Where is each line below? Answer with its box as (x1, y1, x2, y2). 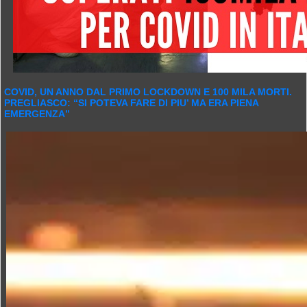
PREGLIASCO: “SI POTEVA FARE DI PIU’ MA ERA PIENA (4, 97, 258, 108)
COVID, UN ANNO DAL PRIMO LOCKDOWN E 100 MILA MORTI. (4, 86, 292, 97)
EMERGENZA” (4, 108, 70, 119)
